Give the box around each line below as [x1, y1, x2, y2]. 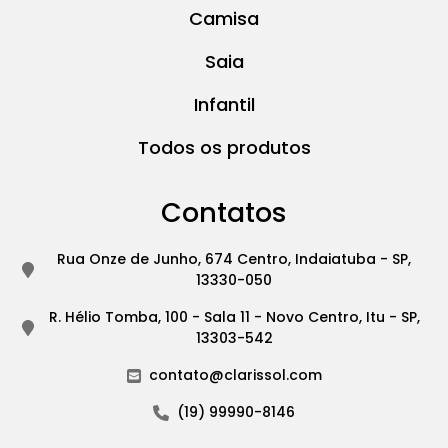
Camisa [189, 6, 259, 32]
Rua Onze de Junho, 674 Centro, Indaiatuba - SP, [57, 249, 411, 270]
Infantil [193, 92, 255, 118]
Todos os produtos [137, 135, 311, 161]
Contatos [161, 194, 287, 232]
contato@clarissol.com [148, 365, 322, 386]
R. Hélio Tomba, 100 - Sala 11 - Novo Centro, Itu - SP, [48, 307, 420, 328]
